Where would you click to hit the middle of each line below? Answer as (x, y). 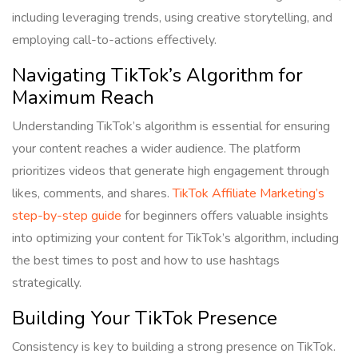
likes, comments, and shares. (92, 194)
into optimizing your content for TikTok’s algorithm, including (175, 239)
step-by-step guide (67, 216)
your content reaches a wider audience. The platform (156, 149)
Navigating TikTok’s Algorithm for (157, 76)
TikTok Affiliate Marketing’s (249, 194)
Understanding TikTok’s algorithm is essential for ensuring (171, 127)
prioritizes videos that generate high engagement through (171, 171)
